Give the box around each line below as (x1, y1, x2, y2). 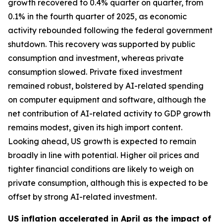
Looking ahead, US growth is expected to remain (8, 136, 196, 146)
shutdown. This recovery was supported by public (8, 39, 195, 49)
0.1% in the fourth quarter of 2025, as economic (8, 11, 187, 21)
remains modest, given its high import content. (8, 122, 182, 132)
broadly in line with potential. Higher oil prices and (8, 150, 199, 160)
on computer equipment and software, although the (8, 95, 206, 105)
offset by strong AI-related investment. (8, 192, 157, 202)
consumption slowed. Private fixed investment (8, 67, 182, 77)
